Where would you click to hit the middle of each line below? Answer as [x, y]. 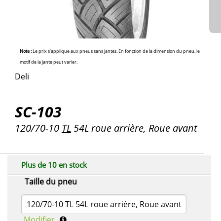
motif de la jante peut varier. [49, 62]
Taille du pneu [51, 181]
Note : [26, 51]
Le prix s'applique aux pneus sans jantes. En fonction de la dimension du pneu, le [116, 51]
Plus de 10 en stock [54, 165]
